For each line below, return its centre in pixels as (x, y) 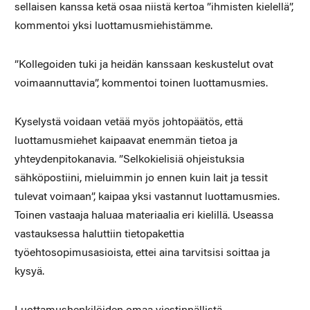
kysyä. (29, 272)
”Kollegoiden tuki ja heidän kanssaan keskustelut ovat (144, 65)
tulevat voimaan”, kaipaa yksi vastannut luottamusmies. (147, 197)
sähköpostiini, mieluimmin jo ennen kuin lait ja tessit (141, 178)
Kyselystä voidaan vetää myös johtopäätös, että (128, 122)
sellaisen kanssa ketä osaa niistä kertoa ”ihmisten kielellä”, (154, 7)
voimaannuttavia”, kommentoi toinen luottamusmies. (141, 83)
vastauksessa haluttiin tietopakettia (99, 234)
